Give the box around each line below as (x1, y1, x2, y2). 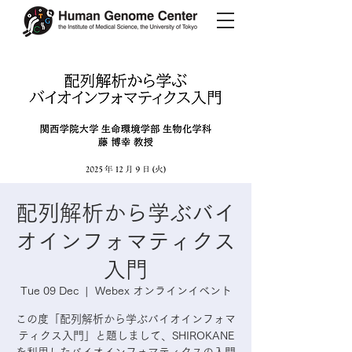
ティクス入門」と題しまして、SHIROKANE (17, 330, 234, 341)
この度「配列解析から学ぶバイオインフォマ (16, 313, 236, 324)
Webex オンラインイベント (94, 285, 232, 296)
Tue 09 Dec (20, 285, 79, 296)
